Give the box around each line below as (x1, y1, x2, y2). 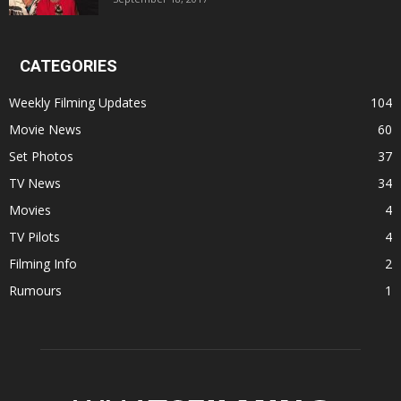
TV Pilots (9, 228, 60, 246)
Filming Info (9, 255, 77, 273)
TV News (9, 175, 61, 192)
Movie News (9, 121, 81, 139)
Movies (9, 201, 51, 219)
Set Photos (9, 148, 73, 166)
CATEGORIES (20, 56, 117, 76)
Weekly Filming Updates (9, 94, 147, 112)
